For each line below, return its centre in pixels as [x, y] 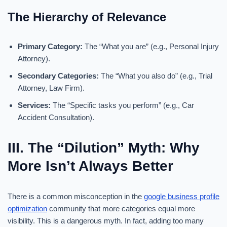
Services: [34, 105]
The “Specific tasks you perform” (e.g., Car [122, 105]
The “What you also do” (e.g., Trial [156, 76]
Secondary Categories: [58, 76]
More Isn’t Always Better [90, 166]
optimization [27, 209]
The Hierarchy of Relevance [87, 17]
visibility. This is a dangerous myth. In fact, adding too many [106, 221]
